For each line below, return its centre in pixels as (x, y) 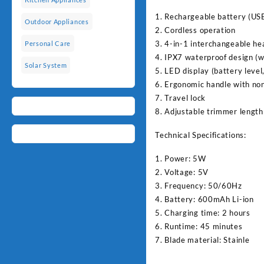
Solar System (46, 65)
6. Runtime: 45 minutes (199, 226)
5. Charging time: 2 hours (203, 212)
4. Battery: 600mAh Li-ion (204, 199)
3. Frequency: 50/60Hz (199, 185)
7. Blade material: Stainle (202, 240)
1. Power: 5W (181, 158)
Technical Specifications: (201, 135)
